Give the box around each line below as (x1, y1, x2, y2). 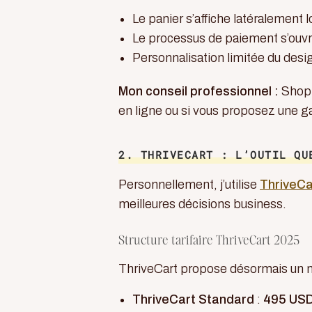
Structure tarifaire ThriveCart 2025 (118, 235, 299, 247)
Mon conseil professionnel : (118, 84, 279, 98)
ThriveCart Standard (132, 292, 254, 306)
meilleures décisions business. (118, 197, 286, 211)
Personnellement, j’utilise (118, 178, 260, 192)
